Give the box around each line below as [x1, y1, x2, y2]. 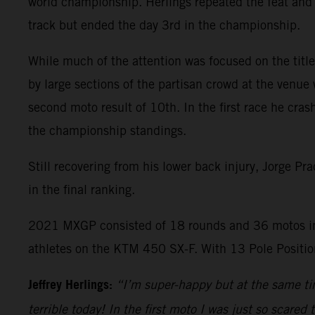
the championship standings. [28, 123, 186, 139]
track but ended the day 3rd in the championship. [28, 18, 300, 33]
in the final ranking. [28, 182, 135, 198]
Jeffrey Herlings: [28, 274, 112, 298]
